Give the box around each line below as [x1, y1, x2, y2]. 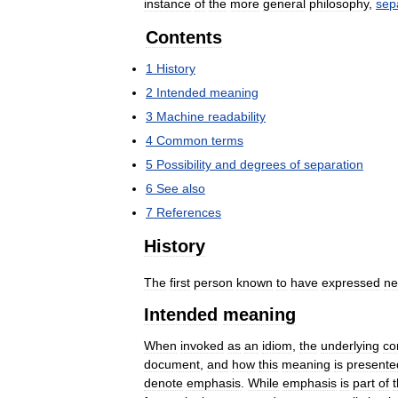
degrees [240, 157, 286, 171]
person [194, 275, 233, 290]
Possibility [156, 157, 211, 171]
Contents [146, 28, 222, 47]
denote [144, 375, 183, 390]
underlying [321, 338, 379, 353]
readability [208, 109, 266, 123]
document [144, 356, 200, 371]
